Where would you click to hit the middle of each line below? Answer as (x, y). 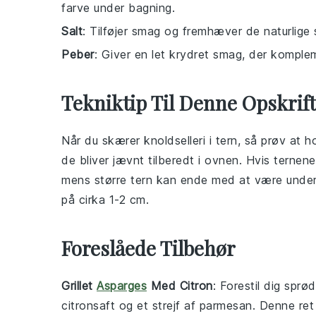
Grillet (79, 286)
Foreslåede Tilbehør (148, 248)
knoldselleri (175, 140)
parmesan (226, 305)
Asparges (122, 286)
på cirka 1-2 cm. (105, 200)
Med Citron (180, 286)
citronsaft (88, 305)
